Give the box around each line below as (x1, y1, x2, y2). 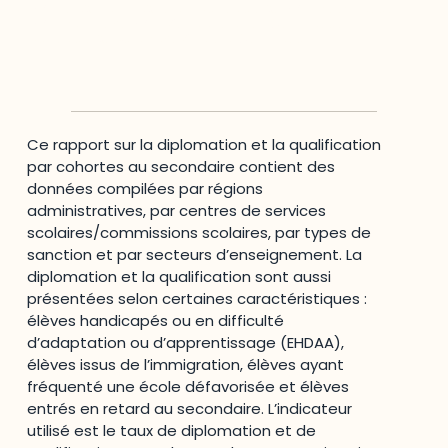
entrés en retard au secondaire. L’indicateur (27, 398, 353, 420)
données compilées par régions (27, 178, 264, 200)
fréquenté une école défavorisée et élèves (27, 376, 350, 398)
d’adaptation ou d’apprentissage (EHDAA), (27, 332, 345, 354)
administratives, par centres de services (27, 200, 327, 222)
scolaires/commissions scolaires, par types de (27, 222, 372, 244)
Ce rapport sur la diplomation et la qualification (27, 134, 382, 156)
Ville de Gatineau (179, 26, 307, 48)
